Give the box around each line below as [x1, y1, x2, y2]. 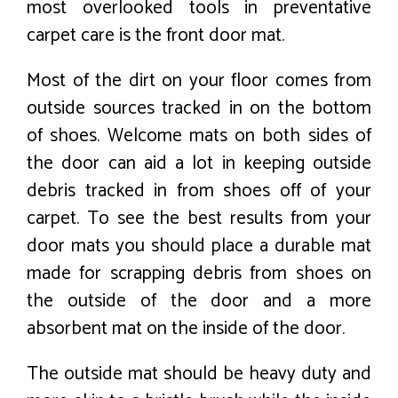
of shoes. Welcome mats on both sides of [27, 120, 371, 151]
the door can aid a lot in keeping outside [27, 147, 371, 179]
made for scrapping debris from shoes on [27, 258, 371, 289]
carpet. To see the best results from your [27, 203, 371, 234]
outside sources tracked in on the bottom [27, 92, 371, 123]
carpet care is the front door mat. [27, 20, 284, 51]
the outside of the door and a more [27, 285, 371, 316]
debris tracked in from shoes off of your [27, 175, 371, 206]
